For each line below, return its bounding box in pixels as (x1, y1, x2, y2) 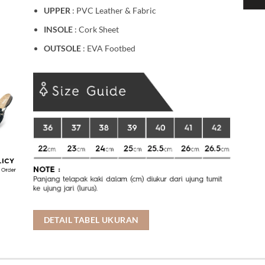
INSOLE (44, 24, 73, 34)
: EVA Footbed (81, 43, 136, 54)
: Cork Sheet (73, 24, 119, 34)
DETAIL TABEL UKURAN (43, 215, 139, 225)
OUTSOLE (44, 43, 82, 54)
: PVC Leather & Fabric (70, 5, 157, 15)
